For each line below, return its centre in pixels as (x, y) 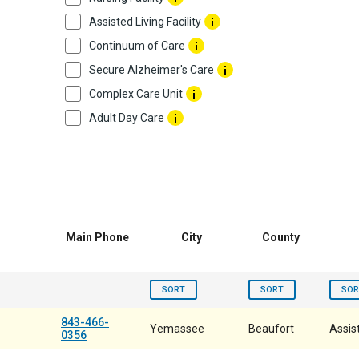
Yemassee (177, 329)
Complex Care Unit (136, 94)
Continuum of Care (137, 46)
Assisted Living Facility (145, 22)
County (281, 237)
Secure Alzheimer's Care (151, 70)
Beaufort (271, 329)
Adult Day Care (127, 118)
